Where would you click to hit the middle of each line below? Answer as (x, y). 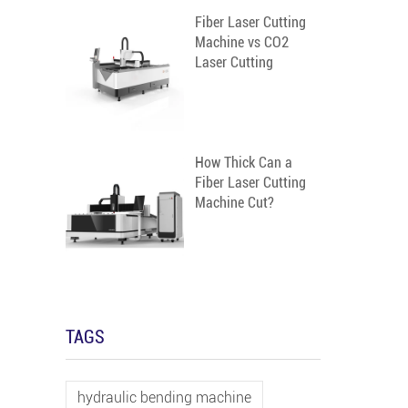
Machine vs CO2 (242, 42)
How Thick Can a (244, 163)
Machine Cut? (235, 203)
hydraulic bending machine (164, 398)
